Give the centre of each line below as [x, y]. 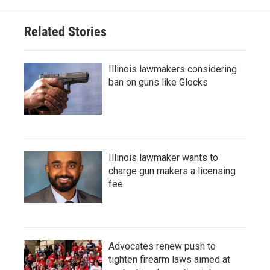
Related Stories [65, 31]
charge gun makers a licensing [172, 171]
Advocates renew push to [162, 246]
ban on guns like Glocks [158, 82]
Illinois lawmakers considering [173, 69]
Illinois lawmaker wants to [163, 157]
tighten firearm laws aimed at [169, 259]
